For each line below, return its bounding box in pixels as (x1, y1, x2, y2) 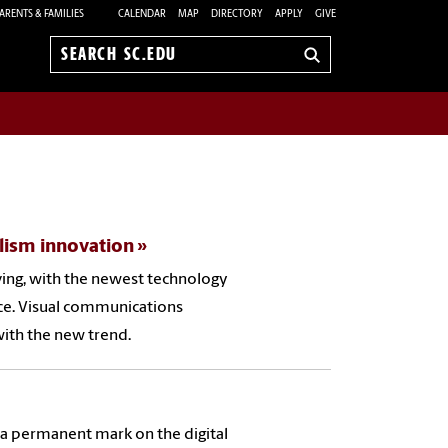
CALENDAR (118, 8, 166, 20)
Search (61, 56, 108, 73)
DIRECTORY (211, 8, 263, 20)
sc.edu (61, 78, 106, 95)
